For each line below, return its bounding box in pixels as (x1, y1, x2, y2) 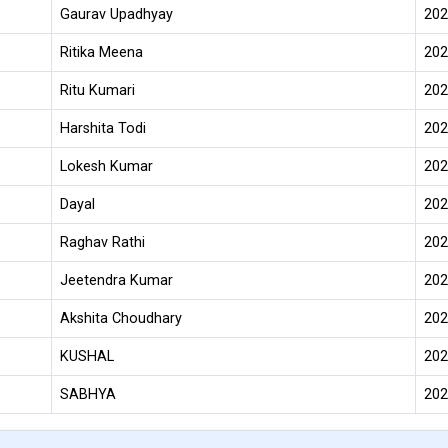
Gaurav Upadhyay (60, 6, 173, 23)
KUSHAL (60, 348, 114, 365)
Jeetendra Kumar (60, 272, 173, 289)
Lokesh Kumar (60, 158, 153, 175)
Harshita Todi (60, 120, 146, 137)
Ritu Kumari (60, 82, 135, 99)
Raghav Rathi (60, 234, 145, 251)
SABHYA (60, 386, 116, 403)
